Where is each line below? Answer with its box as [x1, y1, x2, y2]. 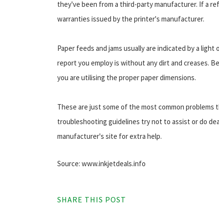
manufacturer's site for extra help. [57, 131, 162, 141]
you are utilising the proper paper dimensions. [57, 72, 196, 82]
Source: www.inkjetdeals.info [57, 158, 146, 168]
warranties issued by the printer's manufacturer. [57, 14, 204, 23]
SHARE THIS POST [57, 194, 126, 204]
